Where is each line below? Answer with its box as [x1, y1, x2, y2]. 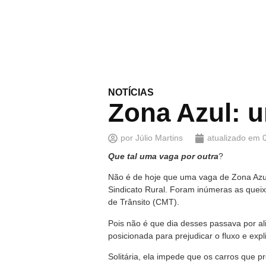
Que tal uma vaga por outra [108, 151, 218, 161]
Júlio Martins [133, 133, 183, 142]
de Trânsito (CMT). [108, 197, 179, 207]
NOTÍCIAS [108, 87, 154, 97]
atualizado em [207, 133, 260, 142]
